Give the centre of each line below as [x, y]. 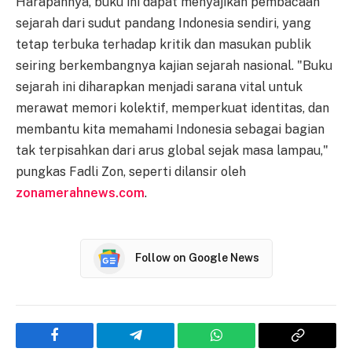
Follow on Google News [197, 258]
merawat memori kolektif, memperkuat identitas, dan [172, 108]
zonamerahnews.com [80, 192]
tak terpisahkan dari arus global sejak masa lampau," [172, 150]
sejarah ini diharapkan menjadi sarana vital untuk [159, 86]
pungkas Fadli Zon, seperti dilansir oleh [131, 171]
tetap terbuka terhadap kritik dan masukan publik [163, 44]
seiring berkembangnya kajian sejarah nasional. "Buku [174, 65]
